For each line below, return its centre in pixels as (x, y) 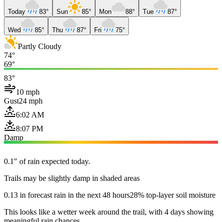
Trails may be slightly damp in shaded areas (72, 178)
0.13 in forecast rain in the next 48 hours (67, 195)
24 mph (31, 101)
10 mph (28, 92)
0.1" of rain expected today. (47, 161)
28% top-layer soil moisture (173, 195)
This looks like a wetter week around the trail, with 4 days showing (109, 212)
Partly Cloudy (40, 46)
